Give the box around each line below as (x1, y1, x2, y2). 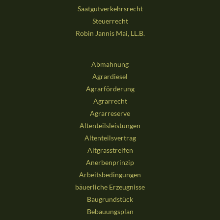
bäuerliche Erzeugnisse (75, 183, 145, 192)
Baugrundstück (87, 195, 133, 204)
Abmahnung (91, 60, 129, 69)
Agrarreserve (90, 109, 130, 118)
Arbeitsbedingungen (79, 170, 141, 179)
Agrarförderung (85, 84, 135, 93)
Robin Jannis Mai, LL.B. (75, 29, 145, 38)
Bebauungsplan (86, 207, 134, 216)
